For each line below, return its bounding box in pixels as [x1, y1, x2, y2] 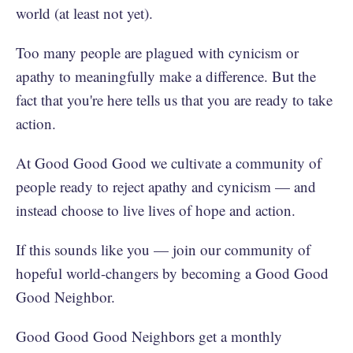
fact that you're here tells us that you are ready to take [16, 90, 333, 110]
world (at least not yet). [16, 3, 153, 23]
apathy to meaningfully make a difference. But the [16, 66, 316, 86]
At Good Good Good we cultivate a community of [16, 153, 321, 173]
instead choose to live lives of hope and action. [16, 200, 295, 220]
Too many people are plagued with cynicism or [16, 43, 299, 62]
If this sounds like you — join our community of [16, 240, 310, 259]
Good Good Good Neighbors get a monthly [16, 326, 282, 346]
